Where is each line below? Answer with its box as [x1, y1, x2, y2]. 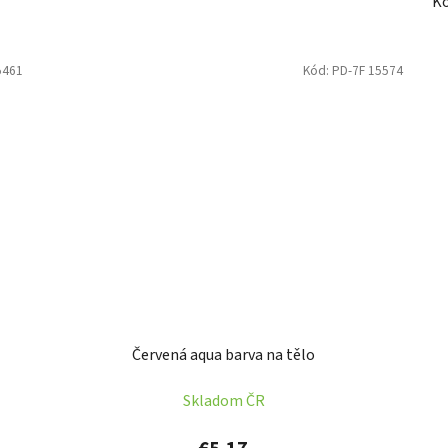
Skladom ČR [182, 390, 265, 413]
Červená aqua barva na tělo [132, 344, 316, 367]
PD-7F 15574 [331, 60, 403, 80]
